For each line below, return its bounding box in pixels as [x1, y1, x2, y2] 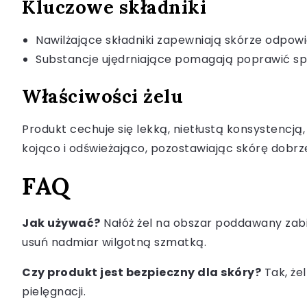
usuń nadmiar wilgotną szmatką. [22, 234, 206, 251]
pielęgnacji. [22, 284, 86, 300]
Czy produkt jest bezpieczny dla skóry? [22, 265, 261, 281]
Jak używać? [22, 215, 101, 232]
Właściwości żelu [22, 84, 183, 108]
